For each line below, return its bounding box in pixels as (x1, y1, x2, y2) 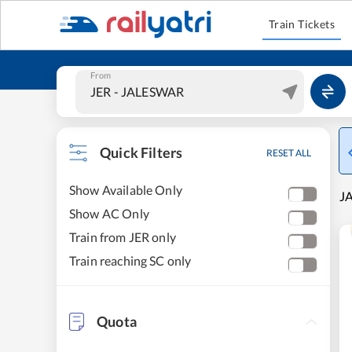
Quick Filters (100, 144, 183, 161)
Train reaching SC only (69, 253, 192, 268)
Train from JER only (69, 229, 176, 244)
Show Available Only (69, 182, 182, 197)
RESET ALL (266, 147, 311, 159)
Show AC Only (69, 206, 149, 221)
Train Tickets (268, 17, 335, 31)
